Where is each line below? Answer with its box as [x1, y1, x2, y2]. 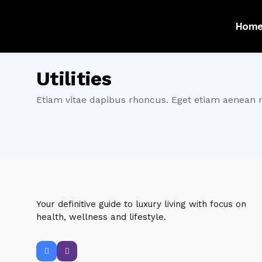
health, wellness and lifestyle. [36, 212, 166, 222]
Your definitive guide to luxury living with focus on [36, 199, 246, 209]
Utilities [36, 67, 112, 90]
